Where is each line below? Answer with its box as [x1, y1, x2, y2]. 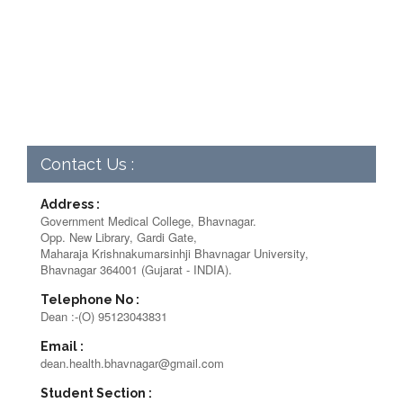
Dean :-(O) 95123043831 [40, 308, 167, 326]
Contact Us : [40, 155, 134, 175]
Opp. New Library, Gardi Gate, [40, 228, 197, 246]
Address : [40, 197, 100, 212]
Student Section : [40, 386, 152, 401]
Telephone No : [40, 292, 139, 308]
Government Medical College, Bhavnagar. [40, 212, 256, 230]
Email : [40, 339, 84, 354]
